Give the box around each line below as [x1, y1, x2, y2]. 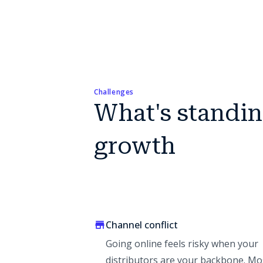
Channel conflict [106, 218, 178, 231]
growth [94, 132, 176, 160]
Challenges [94, 87, 134, 97]
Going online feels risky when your [106, 237, 258, 250]
